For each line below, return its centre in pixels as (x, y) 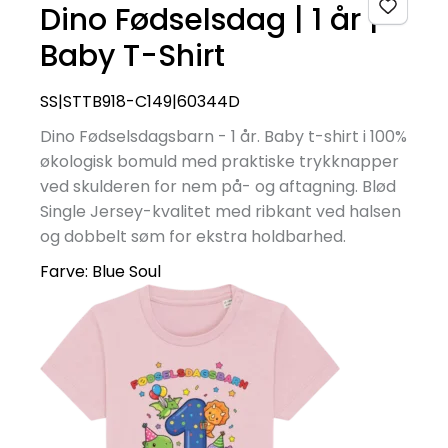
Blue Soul (126, 272)
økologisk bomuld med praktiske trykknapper (219, 162)
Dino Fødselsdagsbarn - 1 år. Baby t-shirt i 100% (223, 137)
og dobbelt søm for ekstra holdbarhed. (193, 237)
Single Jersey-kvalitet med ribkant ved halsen (220, 212)
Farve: (66, 272)
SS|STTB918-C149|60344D (140, 102)
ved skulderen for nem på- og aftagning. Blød (218, 187)
